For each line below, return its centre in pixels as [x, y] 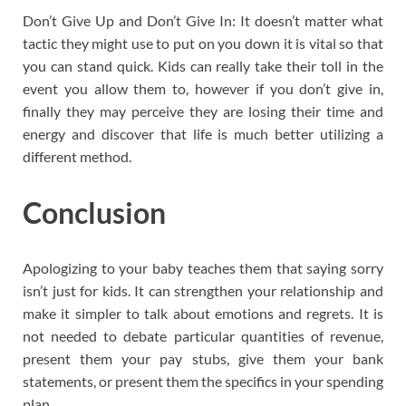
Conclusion [94, 212]
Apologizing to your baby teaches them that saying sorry [203, 268]
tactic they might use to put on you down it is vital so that [203, 43]
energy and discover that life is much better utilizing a [203, 133]
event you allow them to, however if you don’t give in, [203, 88]
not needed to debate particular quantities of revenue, [203, 336]
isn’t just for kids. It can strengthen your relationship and [203, 291]
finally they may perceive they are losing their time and [203, 111]
